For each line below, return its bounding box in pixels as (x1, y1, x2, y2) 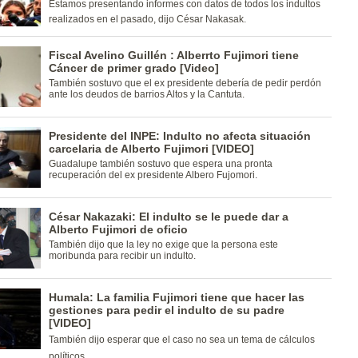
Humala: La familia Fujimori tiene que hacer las (48, 291, 304, 304)
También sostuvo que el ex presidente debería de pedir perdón (48, 78, 321, 89)
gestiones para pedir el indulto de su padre (48, 304, 284, 316)
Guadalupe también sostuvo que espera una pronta (48, 158, 272, 169)
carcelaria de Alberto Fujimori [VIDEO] (48, 142, 254, 155)
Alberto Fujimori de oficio (48, 223, 188, 236)
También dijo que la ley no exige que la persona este (48, 239, 278, 250)
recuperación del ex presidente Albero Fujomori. (48, 169, 257, 181)
